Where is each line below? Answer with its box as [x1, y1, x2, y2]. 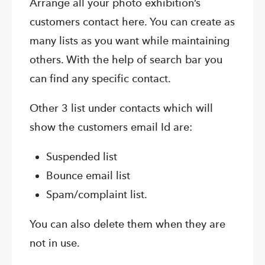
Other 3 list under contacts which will [30, 102, 213, 115]
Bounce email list [46, 169, 130, 182]
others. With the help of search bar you [30, 53, 222, 66]
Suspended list [46, 150, 117, 163]
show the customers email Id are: [30, 121, 192, 134]
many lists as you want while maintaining [30, 34, 230, 47]
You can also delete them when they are [30, 218, 225, 231]
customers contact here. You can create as [30, 15, 235, 28]
